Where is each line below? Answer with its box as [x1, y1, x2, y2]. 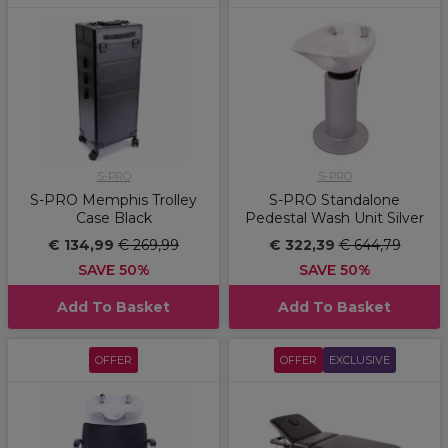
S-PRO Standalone [269, 191, 400, 210]
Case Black [75, 209, 152, 228]
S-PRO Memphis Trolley [30, 191, 197, 210]
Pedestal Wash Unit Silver [245, 209, 424, 228]
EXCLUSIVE [328, 353, 390, 368]
